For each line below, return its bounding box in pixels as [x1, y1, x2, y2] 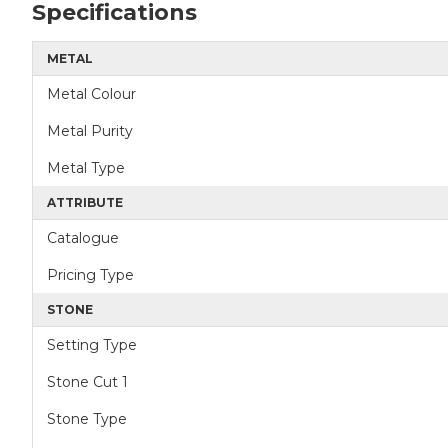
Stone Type [47, 410, 127, 428]
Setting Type [47, 336, 137, 354]
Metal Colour [47, 85, 136, 103]
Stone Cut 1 [47, 373, 128, 391]
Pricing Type [47, 266, 134, 284]
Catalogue [47, 229, 119, 247]
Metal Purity [47, 122, 133, 140]
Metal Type [47, 159, 125, 177]
